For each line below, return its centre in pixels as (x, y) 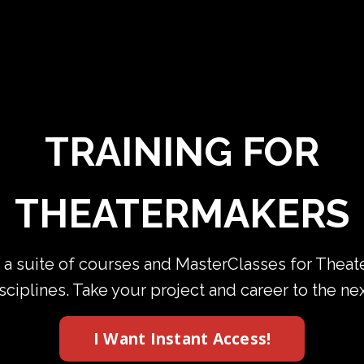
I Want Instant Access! (182, 339)
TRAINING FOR (182, 152)
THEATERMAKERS (182, 214)
